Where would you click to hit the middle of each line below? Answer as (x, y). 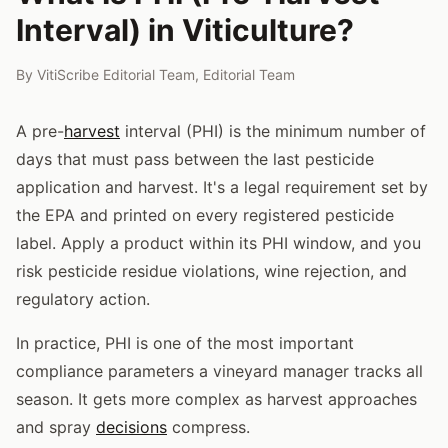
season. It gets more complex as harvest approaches (216, 398)
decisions (131, 426)
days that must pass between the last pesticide (195, 158)
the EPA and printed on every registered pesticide (205, 214)
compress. (208, 426)
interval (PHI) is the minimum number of (273, 130)
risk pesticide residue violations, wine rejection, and (211, 270)
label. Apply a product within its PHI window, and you (218, 242)
